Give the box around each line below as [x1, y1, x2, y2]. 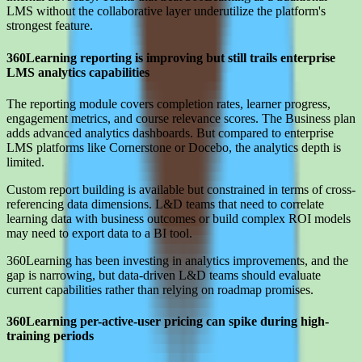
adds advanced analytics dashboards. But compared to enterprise [6, 125, 334, 140]
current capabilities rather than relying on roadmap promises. [6, 282, 314, 297]
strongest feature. [6, 19, 93, 33]
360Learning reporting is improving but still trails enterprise [6, 50, 335, 65]
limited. [6, 154, 44, 169]
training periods [6, 329, 94, 343]
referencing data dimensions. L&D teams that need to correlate [6, 196, 324, 211]
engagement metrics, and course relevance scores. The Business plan [6, 111, 356, 125]
